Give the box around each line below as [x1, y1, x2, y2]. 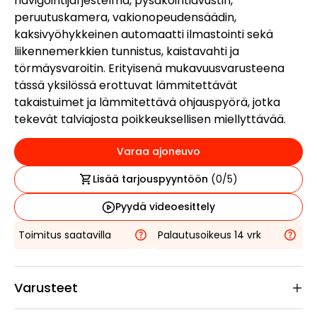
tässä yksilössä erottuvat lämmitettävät [14, 77, 238, 93]
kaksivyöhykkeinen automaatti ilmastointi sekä [14, 26, 273, 42]
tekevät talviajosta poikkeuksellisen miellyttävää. [14, 111, 286, 127]
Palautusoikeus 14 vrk [157, 227, 261, 242]
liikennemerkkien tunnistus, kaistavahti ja [14, 43, 239, 59]
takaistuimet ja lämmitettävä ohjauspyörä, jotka [14, 94, 280, 110]
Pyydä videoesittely [115, 200, 215, 214]
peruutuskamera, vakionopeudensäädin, [14, 9, 236, 25]
